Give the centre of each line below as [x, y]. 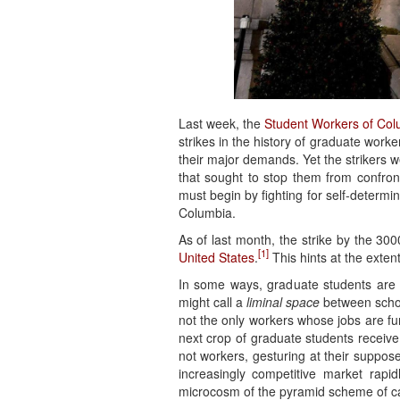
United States [216, 257]
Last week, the [221, 123]
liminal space [283, 301]
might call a [212, 301]
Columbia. [207, 212]
